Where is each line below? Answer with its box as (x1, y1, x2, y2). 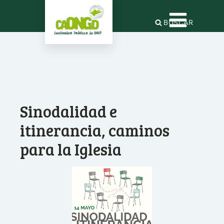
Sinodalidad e (20, 100, 117, 122)
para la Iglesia (20, 138, 121, 160)
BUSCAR (163, 18, 193, 26)
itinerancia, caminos (20, 119, 169, 141)
